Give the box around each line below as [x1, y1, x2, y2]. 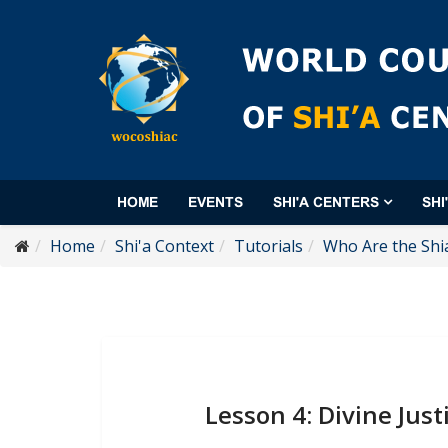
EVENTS [188, 191, 243, 215]
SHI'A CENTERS [273, 191, 379, 215]
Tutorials [234, 235, 303, 257]
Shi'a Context [115, 235, 214, 257]
